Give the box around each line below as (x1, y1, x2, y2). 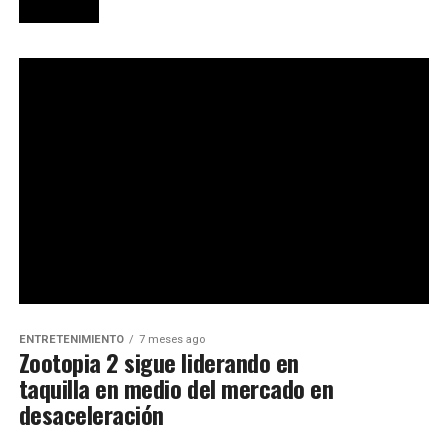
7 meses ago (138, 333, 205, 347)
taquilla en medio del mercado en (18, 370, 334, 407)
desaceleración (18, 396, 164, 433)
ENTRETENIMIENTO (18, 333, 124, 347)
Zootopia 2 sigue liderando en (18, 344, 299, 381)
